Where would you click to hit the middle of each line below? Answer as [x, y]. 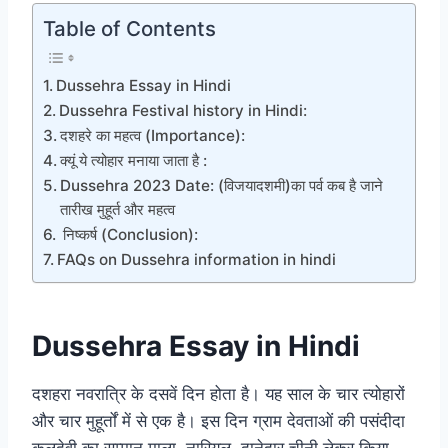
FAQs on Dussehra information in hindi [197, 260]
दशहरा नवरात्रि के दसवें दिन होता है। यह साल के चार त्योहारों [218, 394]
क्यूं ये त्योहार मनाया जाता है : [134, 161]
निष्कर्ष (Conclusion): [129, 235]
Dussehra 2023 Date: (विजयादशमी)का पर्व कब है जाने [222, 186]
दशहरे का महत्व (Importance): [153, 136]
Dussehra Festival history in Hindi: [183, 111]
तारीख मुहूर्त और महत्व [118, 210]
